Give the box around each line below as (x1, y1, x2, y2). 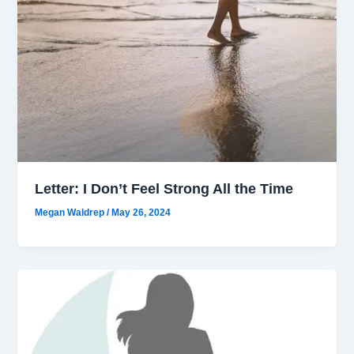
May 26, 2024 (111, 207, 171, 219)
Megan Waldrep (35, 207, 107, 219)
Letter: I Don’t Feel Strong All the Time (35, 180, 294, 198)
